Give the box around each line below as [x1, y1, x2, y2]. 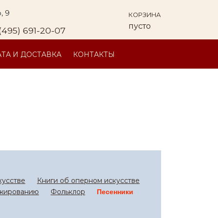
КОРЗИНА [128, 11, 161, 18]
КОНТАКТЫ [73, 50, 115, 59]
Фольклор [51, 187, 85, 196]
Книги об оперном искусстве [37, 176, 140, 185]
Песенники [97, 188, 133, 196]
